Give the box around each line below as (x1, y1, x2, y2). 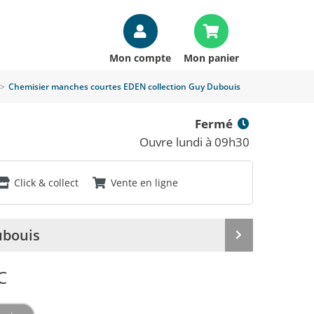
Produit (238, 235, 273, 248)
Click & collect (14, 176, 78, 189)
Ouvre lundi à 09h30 (139, 134, 250, 150)
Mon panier (184, 51, 239, 64)
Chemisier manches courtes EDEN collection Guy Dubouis (8, 81, 240, 93)
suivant (238, 248, 273, 261)
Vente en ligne (111, 176, 178, 189)
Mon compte (109, 51, 171, 64)
